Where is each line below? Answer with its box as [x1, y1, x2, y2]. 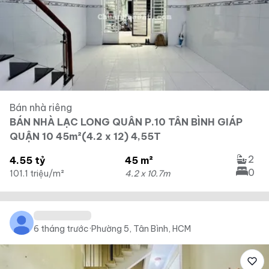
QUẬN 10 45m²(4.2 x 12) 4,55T [10, 130, 161, 142]
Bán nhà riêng [10, 101, 72, 113]
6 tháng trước [34, 223, 89, 234]
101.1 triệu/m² [10, 168, 64, 179]
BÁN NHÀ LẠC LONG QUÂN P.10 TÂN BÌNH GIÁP [10, 116, 243, 128]
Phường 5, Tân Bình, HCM [91, 223, 191, 234]
